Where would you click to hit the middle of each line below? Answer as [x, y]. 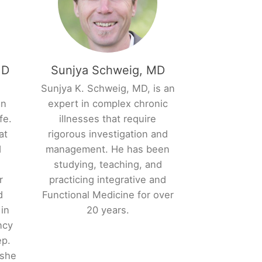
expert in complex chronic [108, 104]
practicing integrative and [108, 180]
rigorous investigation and [108, 134]
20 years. [108, 210]
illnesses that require [108, 119]
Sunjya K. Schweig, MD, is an [108, 89]
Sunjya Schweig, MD [108, 70]
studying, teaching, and [108, 165]
